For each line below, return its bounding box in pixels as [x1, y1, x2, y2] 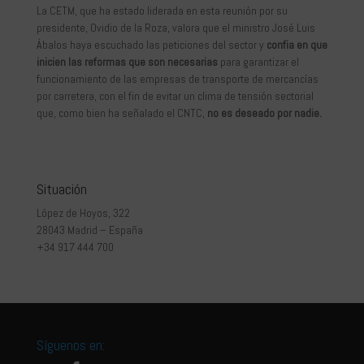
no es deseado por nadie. [206, 106, 322, 121]
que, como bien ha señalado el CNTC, [36, 106, 207, 121]
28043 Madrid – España [36, 223, 143, 238]
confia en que [266, 37, 327, 53]
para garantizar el [217, 54, 299, 70]
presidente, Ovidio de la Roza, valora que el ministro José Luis [36, 20, 315, 36]
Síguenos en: [36, 336, 254, 355]
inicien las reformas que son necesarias [36, 54, 218, 70]
